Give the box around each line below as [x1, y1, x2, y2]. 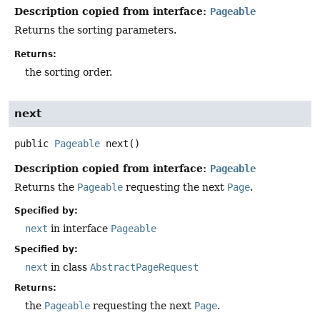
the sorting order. [25, 66, 112, 78]
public [14, 137, 49, 149]
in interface [48, 222, 111, 234]
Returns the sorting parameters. [14, 24, 176, 36]
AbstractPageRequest [90, 261, 199, 273]
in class [48, 261, 90, 273]
